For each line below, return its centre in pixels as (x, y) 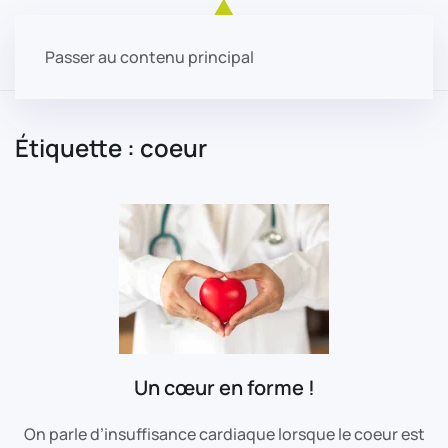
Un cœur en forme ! (224, 387)
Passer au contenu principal (149, 57)
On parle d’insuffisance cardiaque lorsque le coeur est (224, 434)
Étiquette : (77, 147)
